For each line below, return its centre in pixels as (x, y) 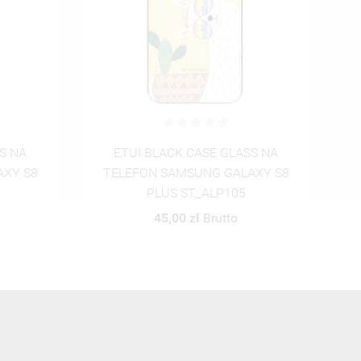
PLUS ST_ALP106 (196, 193)
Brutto (221, 218)
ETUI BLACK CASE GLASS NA (196, 153)
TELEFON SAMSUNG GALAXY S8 (196, 173)
